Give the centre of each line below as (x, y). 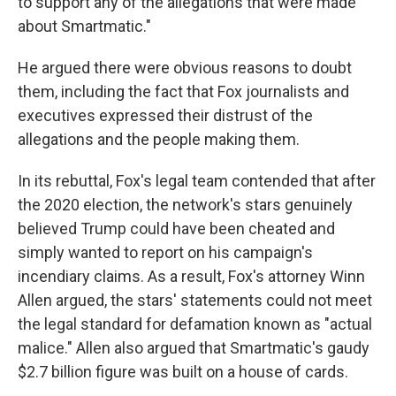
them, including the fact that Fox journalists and (183, 91)
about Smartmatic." (84, 26)
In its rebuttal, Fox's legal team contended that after (197, 181)
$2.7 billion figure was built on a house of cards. (183, 372)
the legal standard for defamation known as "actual (195, 324)
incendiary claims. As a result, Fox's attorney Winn (191, 276)
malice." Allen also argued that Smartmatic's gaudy (194, 348)
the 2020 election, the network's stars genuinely (185, 205)
